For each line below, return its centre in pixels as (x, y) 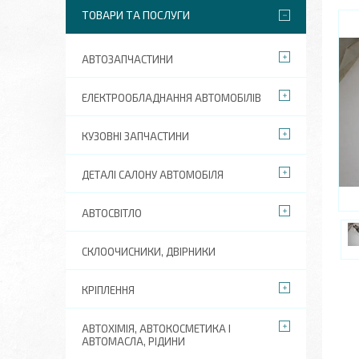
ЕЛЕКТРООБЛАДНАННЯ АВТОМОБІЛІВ (171, 98)
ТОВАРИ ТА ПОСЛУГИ (136, 15)
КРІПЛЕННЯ (108, 290)
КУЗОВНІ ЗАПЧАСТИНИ (135, 136)
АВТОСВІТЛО (112, 213)
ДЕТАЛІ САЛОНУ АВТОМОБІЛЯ (153, 175)
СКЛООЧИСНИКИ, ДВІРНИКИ (149, 252)
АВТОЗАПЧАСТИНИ (127, 59)
